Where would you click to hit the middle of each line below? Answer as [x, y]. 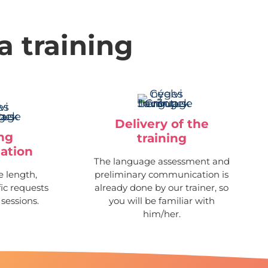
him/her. [162, 214]
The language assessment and [162, 161]
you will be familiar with [162, 200]
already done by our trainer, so [162, 187]
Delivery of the [162, 124]
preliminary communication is [162, 174]
